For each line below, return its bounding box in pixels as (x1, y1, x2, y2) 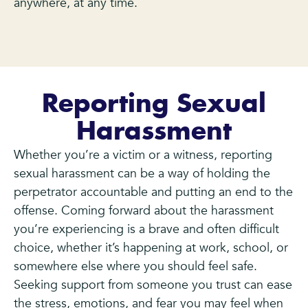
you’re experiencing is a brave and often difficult (14, 221, 279, 239)
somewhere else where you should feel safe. (14, 258, 257, 276)
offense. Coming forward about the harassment (14, 202, 274, 220)
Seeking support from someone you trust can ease (14, 276, 292, 294)
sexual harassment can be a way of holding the (14, 165, 270, 183)
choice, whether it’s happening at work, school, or (14, 239, 288, 257)
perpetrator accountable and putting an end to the (14, 184, 293, 201)
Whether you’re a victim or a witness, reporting (14, 146, 272, 164)
